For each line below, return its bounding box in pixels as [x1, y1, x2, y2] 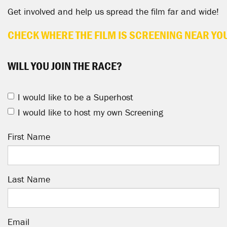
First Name [8, 130, 50, 142]
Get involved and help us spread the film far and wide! [8, 5, 219, 17]
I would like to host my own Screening [18, 106, 163, 118]
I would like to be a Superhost [18, 91, 133, 103]
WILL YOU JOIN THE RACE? [8, 59, 122, 73]
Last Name [8, 173, 50, 185]
